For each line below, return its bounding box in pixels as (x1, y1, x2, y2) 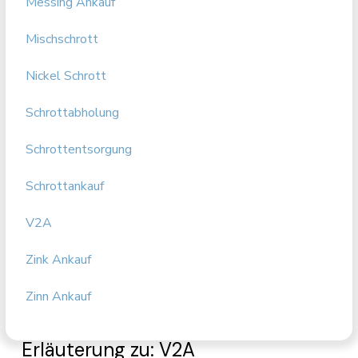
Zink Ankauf (26, 251, 92, 268)
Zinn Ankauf (26, 288, 92, 305)
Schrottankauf (26, 177, 105, 195)
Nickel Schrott (26, 67, 107, 85)
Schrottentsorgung (26, 141, 133, 158)
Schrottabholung (26, 104, 120, 121)
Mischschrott (26, 30, 99, 48)
